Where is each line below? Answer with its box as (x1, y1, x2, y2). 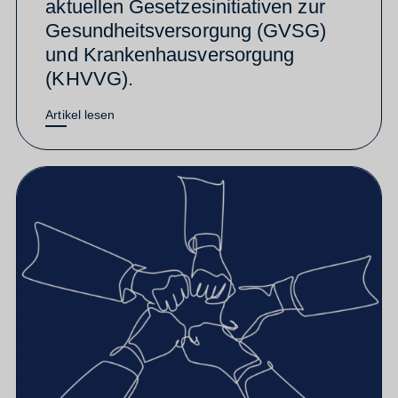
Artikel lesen (45, 107, 115, 122)
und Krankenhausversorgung (45, 43, 295, 66)
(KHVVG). (45, 67, 133, 90)
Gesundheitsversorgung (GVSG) (45, 19, 327, 42)
